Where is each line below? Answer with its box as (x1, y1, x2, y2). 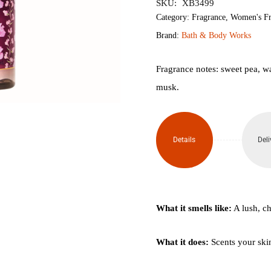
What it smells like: (156, 203, 232, 214)
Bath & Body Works (181, 30, 251, 40)
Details (173, 135, 196, 144)
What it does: (156, 236, 209, 247)
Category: (156, 12, 192, 22)
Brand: (156, 30, 181, 40)
